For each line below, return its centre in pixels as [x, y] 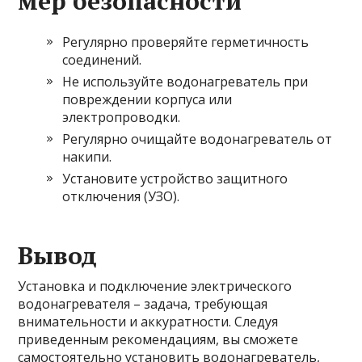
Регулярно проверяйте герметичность [186, 42]
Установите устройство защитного [175, 179]
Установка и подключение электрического [155, 286]
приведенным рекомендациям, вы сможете [158, 339]
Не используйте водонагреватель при [185, 82]
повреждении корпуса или [147, 99]
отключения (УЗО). [121, 196]
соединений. [102, 60]
